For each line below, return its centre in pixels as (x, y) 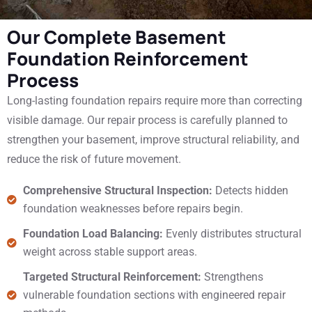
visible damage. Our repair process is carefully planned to (147, 120)
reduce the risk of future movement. (94, 159)
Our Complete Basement (117, 37)
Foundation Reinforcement (128, 58)
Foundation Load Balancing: (94, 234)
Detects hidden (250, 190)
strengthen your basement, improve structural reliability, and (153, 140)
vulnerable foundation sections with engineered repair (154, 295)
